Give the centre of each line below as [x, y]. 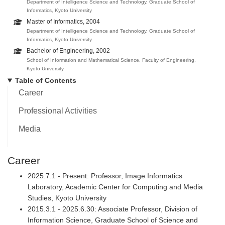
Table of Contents [45, 81]
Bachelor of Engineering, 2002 [68, 51]
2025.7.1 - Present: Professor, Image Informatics [105, 176]
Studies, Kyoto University [67, 198]
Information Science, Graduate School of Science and [113, 220]
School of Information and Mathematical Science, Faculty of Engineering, [111, 60]
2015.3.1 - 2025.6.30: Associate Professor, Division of [113, 209]
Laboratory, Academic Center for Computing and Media [115, 187]
